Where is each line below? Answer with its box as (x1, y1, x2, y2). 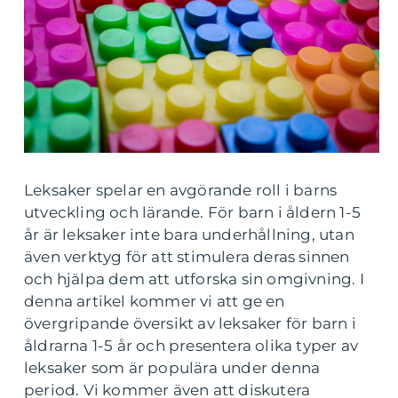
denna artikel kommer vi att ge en (24, 292, 285, 311)
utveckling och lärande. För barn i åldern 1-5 (24, 203, 362, 222)
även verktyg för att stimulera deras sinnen (24, 248, 350, 267)
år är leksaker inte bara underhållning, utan (24, 226, 354, 244)
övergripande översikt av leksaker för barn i (24, 314, 356, 333)
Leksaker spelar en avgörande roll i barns (24, 181, 338, 200)
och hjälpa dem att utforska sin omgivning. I (24, 270, 364, 289)
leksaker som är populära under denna (24, 359, 321, 378)
